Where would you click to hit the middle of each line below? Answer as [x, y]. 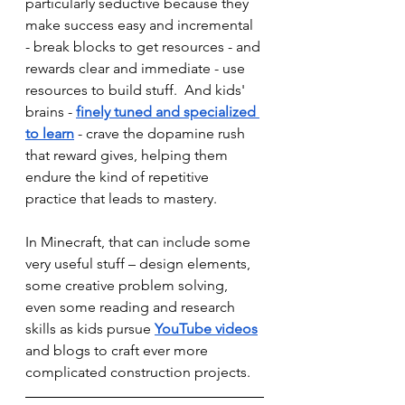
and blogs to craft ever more [118, 351]
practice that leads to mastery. [121, 199]
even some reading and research [132, 307]
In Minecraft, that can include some [140, 242]
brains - [51, 112]
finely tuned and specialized [168, 112]
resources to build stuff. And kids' [137, 90]
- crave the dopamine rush [161, 134]
